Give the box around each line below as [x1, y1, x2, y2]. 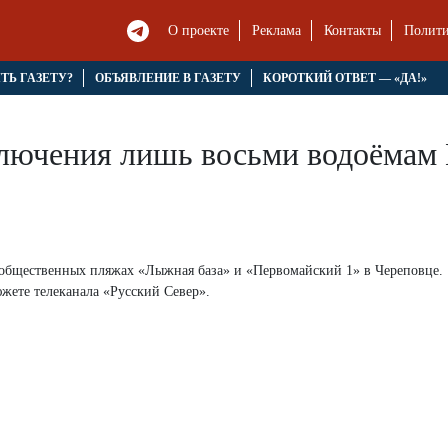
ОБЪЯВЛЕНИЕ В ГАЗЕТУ [94, 71, 241, 86]
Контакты [324, 23, 382, 39]
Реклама [252, 23, 302, 39]
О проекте [168, 23, 230, 39]
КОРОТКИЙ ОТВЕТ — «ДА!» [262, 71, 427, 86]
